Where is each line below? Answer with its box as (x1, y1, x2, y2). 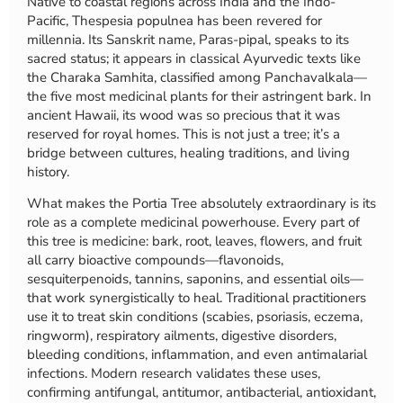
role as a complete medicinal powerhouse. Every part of (27, 213, 360, 232)
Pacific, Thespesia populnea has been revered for (27, 11, 322, 30)
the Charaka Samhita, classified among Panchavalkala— (27, 67, 367, 86)
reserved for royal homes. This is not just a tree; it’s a (27, 124, 340, 143)
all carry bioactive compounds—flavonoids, (27, 251, 283, 270)
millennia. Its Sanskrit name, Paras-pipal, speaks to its (27, 30, 349, 49)
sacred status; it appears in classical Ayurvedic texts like (27, 49, 361, 67)
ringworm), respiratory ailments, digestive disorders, (27, 327, 336, 345)
